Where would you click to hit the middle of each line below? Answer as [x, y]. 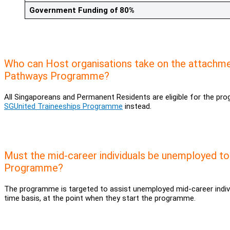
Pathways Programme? [57, 76]
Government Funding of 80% [82, 10]
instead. [137, 106]
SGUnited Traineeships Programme [63, 106]
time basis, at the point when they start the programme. [100, 198]
